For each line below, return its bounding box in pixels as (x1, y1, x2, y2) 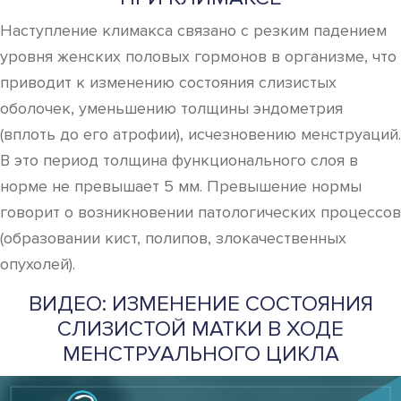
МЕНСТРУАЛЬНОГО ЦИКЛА (62, 341, 339, 367)
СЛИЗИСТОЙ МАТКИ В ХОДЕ (57, 316, 344, 342)
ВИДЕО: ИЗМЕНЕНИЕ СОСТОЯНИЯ (28, 291, 373, 317)
